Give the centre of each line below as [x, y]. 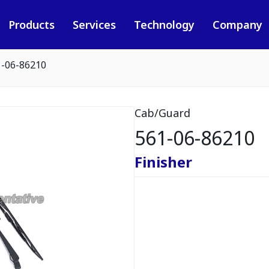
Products [31, 25]
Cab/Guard [162, 113]
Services [94, 25]
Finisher [163, 162]
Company [237, 25]
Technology [164, 25]
